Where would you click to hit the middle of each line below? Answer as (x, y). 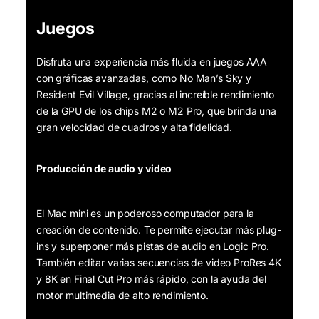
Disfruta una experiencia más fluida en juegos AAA (152, 62)
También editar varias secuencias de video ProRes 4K (159, 263)
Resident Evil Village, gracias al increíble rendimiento (156, 95)
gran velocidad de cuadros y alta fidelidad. (134, 127)
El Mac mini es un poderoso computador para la (145, 214)
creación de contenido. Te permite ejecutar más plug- (159, 230)
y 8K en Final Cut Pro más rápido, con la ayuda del (151, 279)
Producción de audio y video (104, 169)
